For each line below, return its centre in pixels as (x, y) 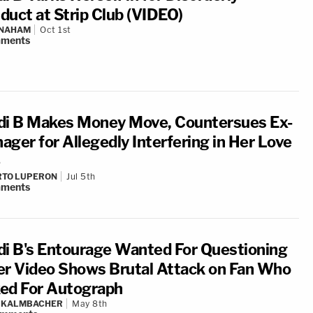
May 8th (90, 304)
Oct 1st (56, 30)
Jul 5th (81, 176)
